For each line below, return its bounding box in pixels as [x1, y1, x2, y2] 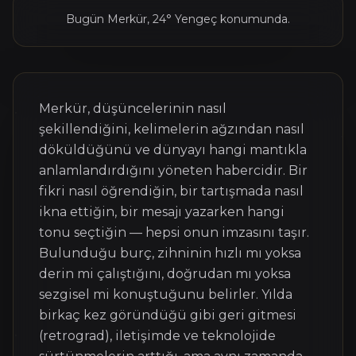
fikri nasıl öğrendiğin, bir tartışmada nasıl [39, 184, 304, 199]
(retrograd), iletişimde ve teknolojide [39, 328, 276, 343]
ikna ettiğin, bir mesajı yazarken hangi [39, 204, 284, 219]
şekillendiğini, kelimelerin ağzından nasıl [39, 122, 304, 137]
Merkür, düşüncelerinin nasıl [39, 101, 226, 116]
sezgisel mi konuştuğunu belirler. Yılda [39, 287, 292, 302]
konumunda [217, 12, 288, 26]
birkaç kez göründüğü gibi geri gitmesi [39, 308, 296, 323]
